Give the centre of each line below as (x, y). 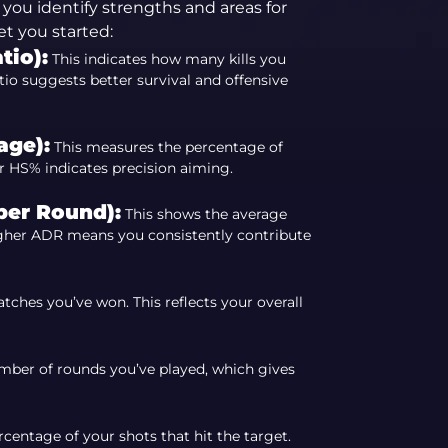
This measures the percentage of (166, 147)
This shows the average (203, 214)
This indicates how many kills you (166, 59)
